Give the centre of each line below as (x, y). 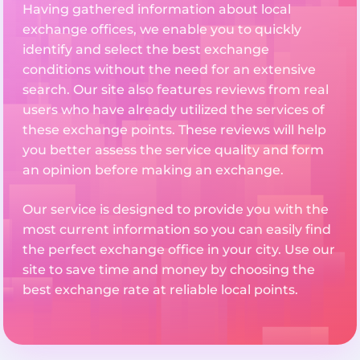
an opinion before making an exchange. (153, 170)
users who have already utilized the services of (174, 109)
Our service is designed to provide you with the (176, 209)
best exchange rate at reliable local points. (160, 289)
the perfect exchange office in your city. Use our (179, 249)
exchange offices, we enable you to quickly (162, 29)
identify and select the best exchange (146, 49)
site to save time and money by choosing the (169, 269)
